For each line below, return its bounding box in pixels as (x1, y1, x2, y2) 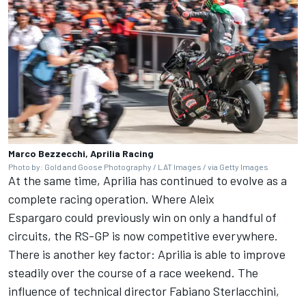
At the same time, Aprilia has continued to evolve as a (8, 173, 287, 188)
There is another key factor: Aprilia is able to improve (8, 247, 286, 262)
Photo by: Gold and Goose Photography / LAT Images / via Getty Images (8, 162, 268, 171)
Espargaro (8, 210, 62, 225)
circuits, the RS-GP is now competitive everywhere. (8, 228, 278, 243)
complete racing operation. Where (8, 191, 189, 206)
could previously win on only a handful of (62, 210, 277, 225)
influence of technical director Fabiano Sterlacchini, (8, 283, 279, 298)
